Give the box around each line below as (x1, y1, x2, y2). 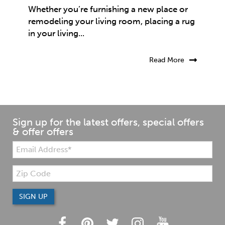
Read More (149, 55, 184, 64)
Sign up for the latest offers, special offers (13, 116, 204, 128)
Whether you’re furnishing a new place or (28, 4, 188, 14)
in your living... (28, 28, 84, 38)
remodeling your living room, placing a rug (28, 16, 195, 26)
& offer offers (13, 126, 73, 138)
